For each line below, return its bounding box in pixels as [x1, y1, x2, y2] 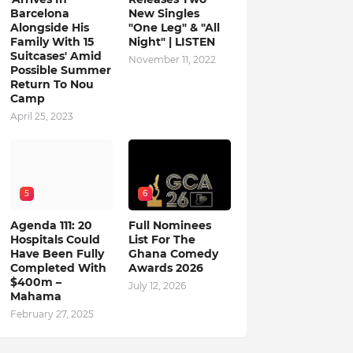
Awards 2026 [128, 261, 203, 275]
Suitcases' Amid [9, 49, 102, 63]
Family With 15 [9, 35, 94, 49]
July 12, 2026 [128, 280, 186, 292]
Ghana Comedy [128, 247, 218, 261]
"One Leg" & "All [128, 20, 220, 35]
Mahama [9, 289, 61, 303]
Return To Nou [9, 77, 94, 91]
